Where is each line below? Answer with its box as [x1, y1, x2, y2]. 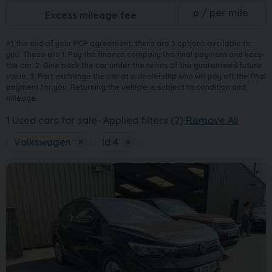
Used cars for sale [10, 114, 97, 126]
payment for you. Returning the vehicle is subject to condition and [6, 82, 246, 92]
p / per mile [192, 6, 248, 19]
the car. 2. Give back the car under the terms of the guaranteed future [6, 60, 262, 70]
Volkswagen [14, 135, 71, 148]
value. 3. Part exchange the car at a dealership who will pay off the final [6, 71, 266, 81]
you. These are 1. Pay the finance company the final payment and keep [6, 49, 263, 59]
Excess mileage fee [45, 8, 137, 21]
